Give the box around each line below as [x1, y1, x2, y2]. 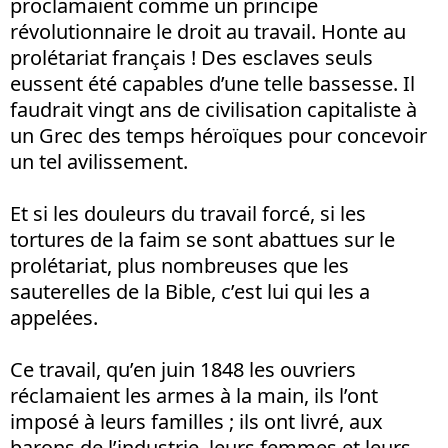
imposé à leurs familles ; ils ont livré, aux [10, 408, 383, 435]
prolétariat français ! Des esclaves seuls [10, 44, 373, 71]
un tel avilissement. [10, 148, 188, 175]
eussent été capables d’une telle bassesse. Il [10, 70, 415, 97]
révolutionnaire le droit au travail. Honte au [10, 18, 406, 45]
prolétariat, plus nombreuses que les [10, 252, 349, 279]
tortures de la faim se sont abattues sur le [10, 226, 395, 253]
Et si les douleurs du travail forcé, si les [10, 200, 366, 227]
